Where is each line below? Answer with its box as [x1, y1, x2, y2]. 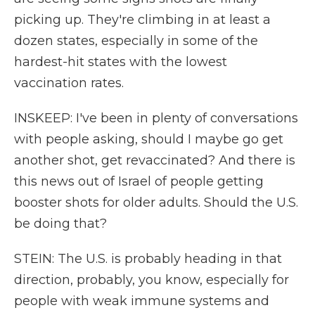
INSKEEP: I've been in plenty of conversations [14, 110, 298, 126]
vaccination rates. [14, 75, 124, 91]
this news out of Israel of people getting [14, 174, 264, 189]
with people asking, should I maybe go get [14, 131, 283, 147]
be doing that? [14, 216, 107, 231]
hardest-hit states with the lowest [14, 54, 227, 70]
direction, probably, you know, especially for [14, 272, 289, 288]
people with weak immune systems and [14, 293, 269, 309]
